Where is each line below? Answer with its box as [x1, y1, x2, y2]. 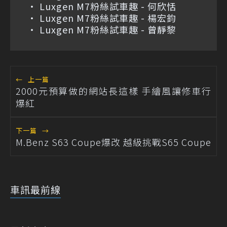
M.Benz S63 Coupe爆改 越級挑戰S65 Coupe [16, 135, 211, 149]
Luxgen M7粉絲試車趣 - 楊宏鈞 [40, 11, 176, 25]
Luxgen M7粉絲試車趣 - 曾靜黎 [40, 23, 176, 36]
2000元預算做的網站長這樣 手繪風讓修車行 [16, 84, 211, 98]
